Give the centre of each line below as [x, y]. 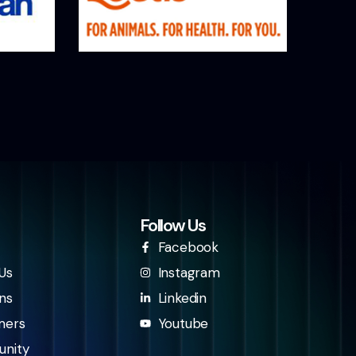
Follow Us [173, 225]
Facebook [188, 247]
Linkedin [182, 298]
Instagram [189, 272]
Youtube [183, 323]
